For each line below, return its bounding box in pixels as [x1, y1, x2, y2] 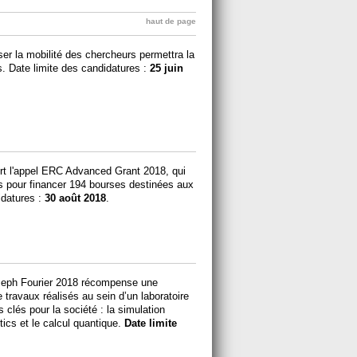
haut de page [146, 16, 196, 25]
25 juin [150, 61, 183, 74]
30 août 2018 [45, 191, 106, 204]
